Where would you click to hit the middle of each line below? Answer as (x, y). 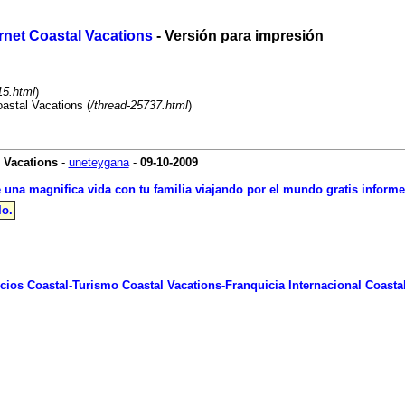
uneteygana (99, 162)
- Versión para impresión (238, 36)
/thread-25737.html (139, 105)
